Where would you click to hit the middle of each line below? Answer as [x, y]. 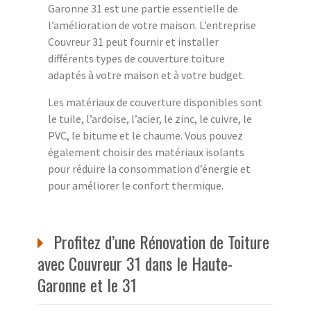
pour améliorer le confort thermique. [136, 185]
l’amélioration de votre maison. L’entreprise [152, 25]
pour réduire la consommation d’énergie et [149, 168]
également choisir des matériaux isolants [146, 152]
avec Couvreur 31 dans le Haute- [135, 263]
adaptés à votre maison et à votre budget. [146, 75]
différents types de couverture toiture [136, 58]
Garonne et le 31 [87, 284]
